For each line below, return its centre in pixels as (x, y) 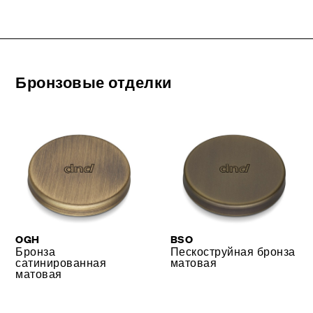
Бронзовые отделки (94, 82)
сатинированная (61, 263)
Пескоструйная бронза (233, 252)
